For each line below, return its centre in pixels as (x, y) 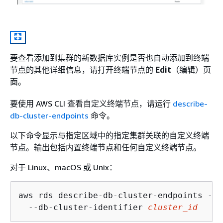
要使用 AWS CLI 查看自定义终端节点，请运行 (91, 103)
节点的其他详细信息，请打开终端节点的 (83, 69)
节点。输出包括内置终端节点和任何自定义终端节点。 (106, 147)
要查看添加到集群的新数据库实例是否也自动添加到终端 (110, 57)
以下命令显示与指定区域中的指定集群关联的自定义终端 (110, 135)
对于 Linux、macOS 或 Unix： (63, 167)
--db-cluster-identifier (83, 207)
